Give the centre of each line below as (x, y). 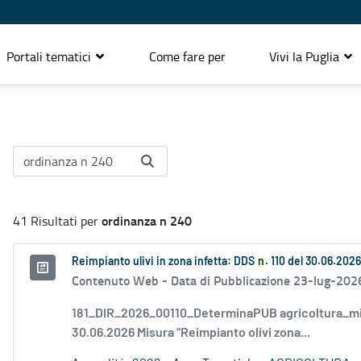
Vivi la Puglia (306, 56)
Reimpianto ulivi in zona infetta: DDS (164, 262)
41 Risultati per (57, 221)
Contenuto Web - (121, 280)
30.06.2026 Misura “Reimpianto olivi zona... (191, 333)
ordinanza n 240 (147, 221)
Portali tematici (50, 56)
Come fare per (187, 56)
